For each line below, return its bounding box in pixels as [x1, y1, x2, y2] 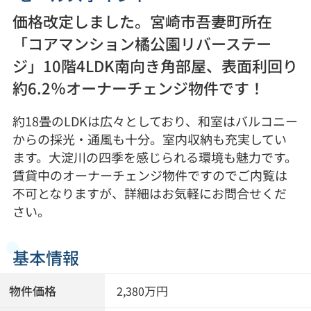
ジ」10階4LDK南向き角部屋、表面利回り [12, 54, 298, 76]
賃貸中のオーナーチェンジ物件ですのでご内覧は [12, 165, 287, 184]
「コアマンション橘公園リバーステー [12, 32, 271, 54]
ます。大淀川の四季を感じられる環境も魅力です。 [12, 147, 297, 166]
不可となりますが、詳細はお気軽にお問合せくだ [12, 183, 287, 202]
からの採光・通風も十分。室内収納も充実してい [12, 129, 287, 148]
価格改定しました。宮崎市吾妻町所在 [12, 10, 272, 32]
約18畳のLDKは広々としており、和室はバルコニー [12, 111, 298, 130]
